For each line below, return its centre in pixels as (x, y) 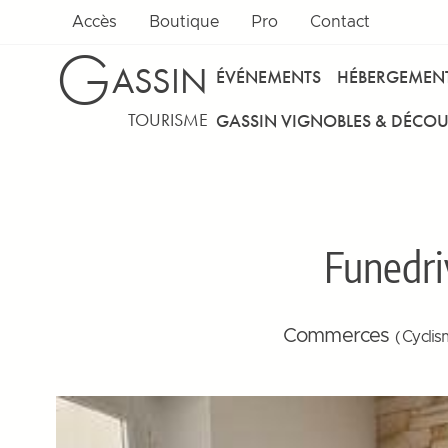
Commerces (338, 336)
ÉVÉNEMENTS (268, 76)
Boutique (184, 22)
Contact (340, 22)
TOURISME (168, 119)
